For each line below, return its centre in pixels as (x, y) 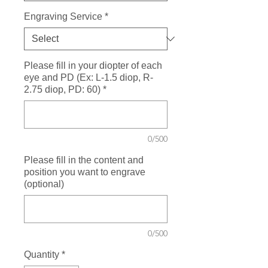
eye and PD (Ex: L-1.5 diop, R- (89, 78)
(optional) (44, 184)
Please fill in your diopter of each (93, 66)
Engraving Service (63, 17)
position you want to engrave (85, 172)
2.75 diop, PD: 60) (62, 90)
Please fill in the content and (84, 160)
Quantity (42, 255)
